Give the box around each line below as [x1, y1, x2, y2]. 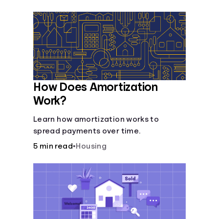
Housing [76, 142, 107, 150]
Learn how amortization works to [33, 115, 159, 123]
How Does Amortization [33, 81, 158, 93]
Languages [84, 11, 142, 22]
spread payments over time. [33, 127, 141, 135]
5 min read [33, 142, 73, 150]
